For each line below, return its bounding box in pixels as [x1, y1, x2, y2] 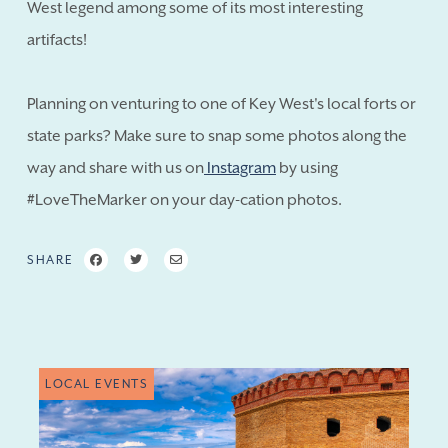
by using [276, 158, 338, 177]
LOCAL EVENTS [45, 376, 148, 391]
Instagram [204, 158, 276, 177]
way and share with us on [27, 158, 204, 177]
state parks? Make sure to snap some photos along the [27, 126, 407, 145]
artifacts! [27, 30, 87, 49]
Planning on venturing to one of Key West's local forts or [27, 94, 416, 113]
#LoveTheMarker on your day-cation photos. [27, 190, 342, 209]
